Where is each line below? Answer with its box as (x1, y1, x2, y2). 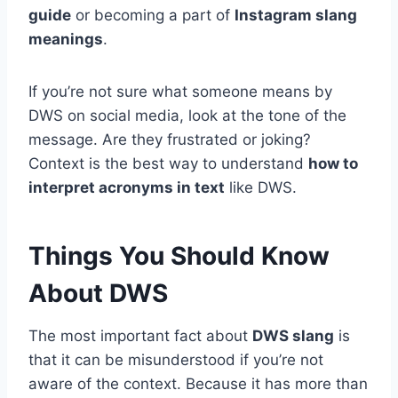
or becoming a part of (71, 5, 235, 24)
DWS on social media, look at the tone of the (28, 106, 346, 124)
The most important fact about (28, 326, 252, 345)
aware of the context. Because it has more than (28, 374, 368, 393)
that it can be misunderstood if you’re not (28, 350, 323, 369)
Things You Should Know (28, 240, 330, 271)
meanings (28, 29, 103, 48)
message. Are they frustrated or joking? (28, 130, 311, 148)
